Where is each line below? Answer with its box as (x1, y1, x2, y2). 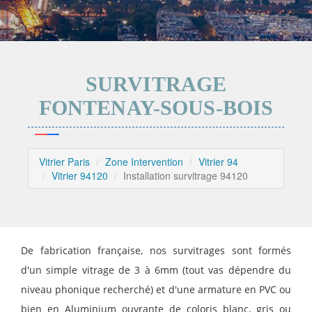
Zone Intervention (105, 155, 183, 169)
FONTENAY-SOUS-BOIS (38, 96, 274, 120)
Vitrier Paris (39, 155, 90, 169)
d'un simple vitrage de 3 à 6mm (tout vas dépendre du (21, 263, 291, 277)
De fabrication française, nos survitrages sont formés (21, 244, 291, 258)
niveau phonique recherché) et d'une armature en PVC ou (21, 283, 291, 297)
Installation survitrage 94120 (123, 169, 248, 183)
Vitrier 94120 (52, 169, 108, 183)
